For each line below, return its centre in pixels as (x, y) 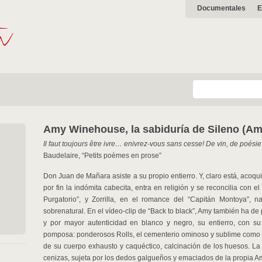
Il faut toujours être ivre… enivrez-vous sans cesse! (125, 144)
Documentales (221, 8)
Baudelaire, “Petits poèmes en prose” (102, 156)
